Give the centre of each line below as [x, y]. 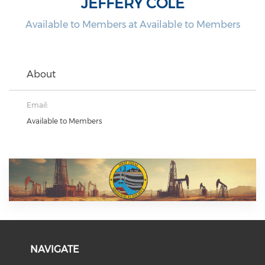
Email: [37, 105]
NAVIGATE [55, 249]
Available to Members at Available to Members [132, 24]
